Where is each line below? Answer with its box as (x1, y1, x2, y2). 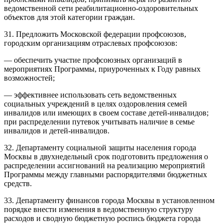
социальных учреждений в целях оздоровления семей (4, 99, 187, 108)
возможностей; (4, 73, 55, 82)
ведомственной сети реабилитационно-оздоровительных (4, 3, 198, 12)
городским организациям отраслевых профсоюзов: (4, 38, 177, 47)
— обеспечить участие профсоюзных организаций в (4, 55, 182, 64)
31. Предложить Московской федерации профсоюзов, (4, 29, 186, 38)
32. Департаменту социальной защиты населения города (4, 143, 196, 152)
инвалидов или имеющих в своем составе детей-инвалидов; (4, 108, 209, 117)
